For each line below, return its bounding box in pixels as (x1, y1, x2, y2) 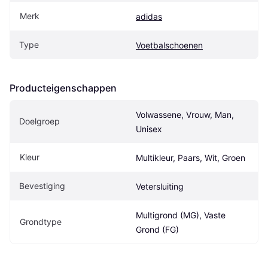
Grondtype (20, 216, 62, 227)
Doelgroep (19, 115, 60, 126)
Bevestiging (19, 180, 65, 191)
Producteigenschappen (10, 81, 117, 94)
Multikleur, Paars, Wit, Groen (136, 152, 245, 163)
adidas (136, 11, 162, 22)
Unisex (136, 123, 162, 134)
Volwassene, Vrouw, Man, (136, 109, 234, 120)
